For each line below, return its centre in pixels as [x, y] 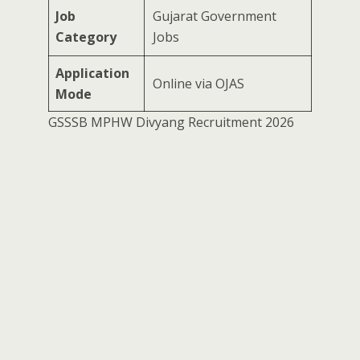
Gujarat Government [215, 16]
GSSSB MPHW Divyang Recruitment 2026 [171, 122]
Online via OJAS [198, 84]
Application [92, 73]
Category [86, 37]
